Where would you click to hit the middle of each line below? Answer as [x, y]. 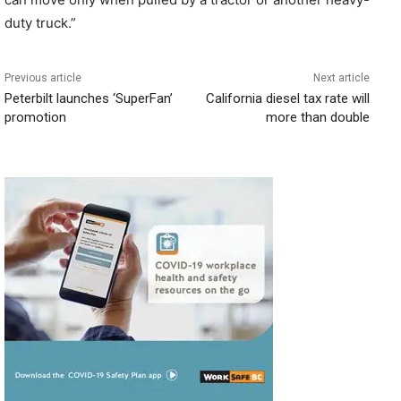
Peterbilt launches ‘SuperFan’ [89, 98]
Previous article [43, 78]
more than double [317, 117]
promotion [35, 117]
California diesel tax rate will [287, 98]
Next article [341, 78]
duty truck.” [40, 23]
